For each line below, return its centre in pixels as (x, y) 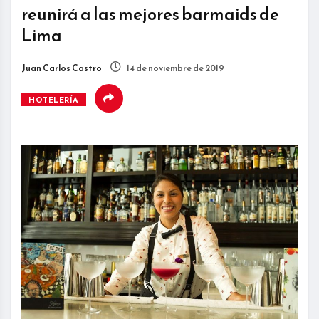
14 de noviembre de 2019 (175, 69)
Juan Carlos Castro (62, 69)
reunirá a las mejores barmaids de (150, 15)
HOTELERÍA (54, 100)
